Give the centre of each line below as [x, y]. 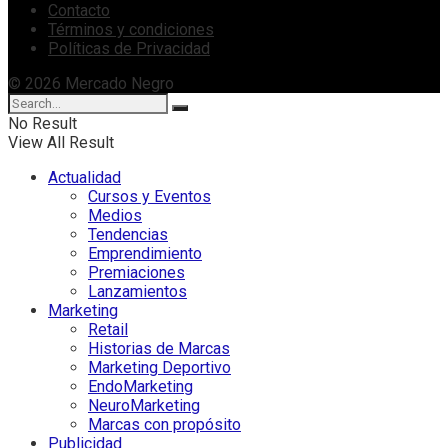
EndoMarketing [140, 387]
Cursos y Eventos [149, 197]
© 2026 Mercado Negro [91, 84]
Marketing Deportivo [159, 368]
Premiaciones [136, 273]
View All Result [61, 143]
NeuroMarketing [144, 406]
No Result [42, 124]
